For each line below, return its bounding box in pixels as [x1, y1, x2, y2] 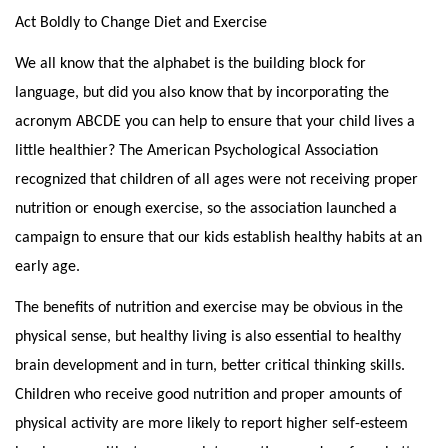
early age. [15, 259, 84, 275]
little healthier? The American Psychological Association [15, 143, 378, 159]
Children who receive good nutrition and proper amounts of [15, 387, 402, 403]
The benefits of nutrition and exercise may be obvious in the [15, 300, 403, 316]
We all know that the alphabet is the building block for [15, 56, 366, 72]
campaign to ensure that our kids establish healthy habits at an [15, 230, 422, 246]
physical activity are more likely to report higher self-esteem [15, 416, 408, 432]
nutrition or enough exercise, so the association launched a [15, 201, 397, 217]
